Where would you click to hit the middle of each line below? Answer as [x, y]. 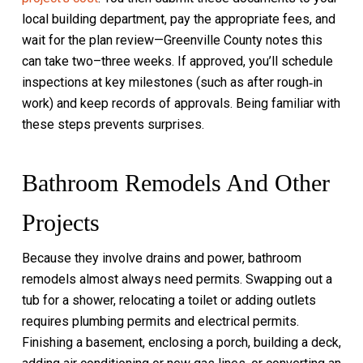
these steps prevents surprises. [113, 124]
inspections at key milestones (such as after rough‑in [172, 82]
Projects [60, 222]
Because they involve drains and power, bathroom [161, 258]
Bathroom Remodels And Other [175, 183]
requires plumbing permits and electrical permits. [160, 321]
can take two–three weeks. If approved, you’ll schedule [177, 61]
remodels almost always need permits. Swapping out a [177, 279]
